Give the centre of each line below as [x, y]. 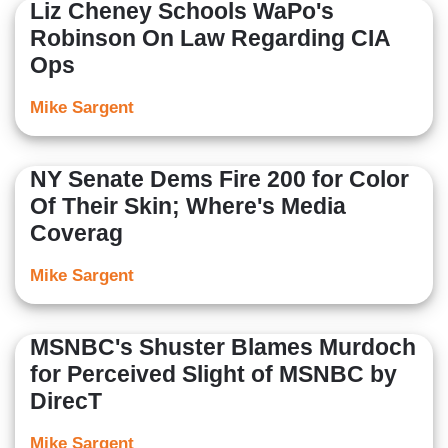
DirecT [66, 401]
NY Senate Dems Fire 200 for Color [219, 179]
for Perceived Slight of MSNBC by [213, 374]
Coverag [76, 233]
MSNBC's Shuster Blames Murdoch [223, 347]
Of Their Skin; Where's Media [188, 206]
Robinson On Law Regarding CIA [210, 38]
